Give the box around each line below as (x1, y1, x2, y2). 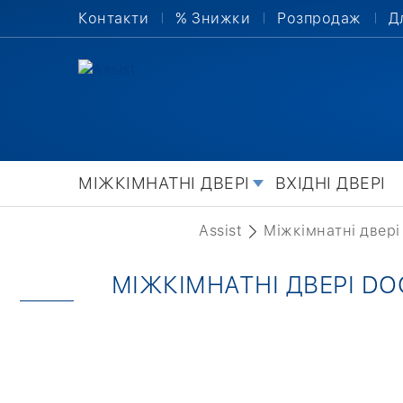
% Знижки (175, 10, 250, 27)
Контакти (78, 10, 148, 27)
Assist (199, 222, 243, 239)
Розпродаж (277, 10, 362, 27)
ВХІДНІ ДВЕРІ (274, 174, 386, 193)
